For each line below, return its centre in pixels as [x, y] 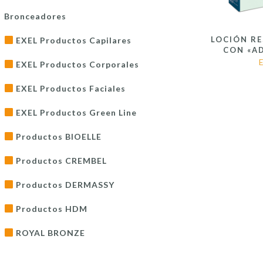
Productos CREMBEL [60, 161]
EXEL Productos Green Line [75, 112]
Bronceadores [35, 16]
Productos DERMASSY [64, 185]
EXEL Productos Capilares [72, 40]
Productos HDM [50, 209]
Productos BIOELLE [57, 136]
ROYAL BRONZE [49, 233]
